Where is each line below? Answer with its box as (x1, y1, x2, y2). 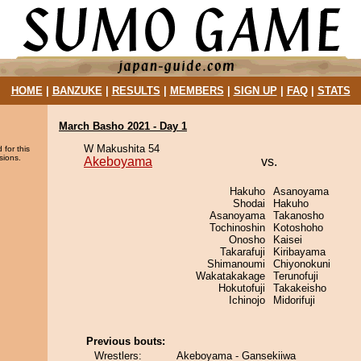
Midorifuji (273, 294, 315, 306)
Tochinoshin (210, 222, 265, 234)
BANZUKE (52, 85, 102, 97)
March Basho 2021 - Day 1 (59, 120, 187, 132)
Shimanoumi (207, 258, 265, 270)
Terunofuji (273, 270, 318, 282)
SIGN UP (233, 85, 277, 97)
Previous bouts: (86, 335, 165, 347)
